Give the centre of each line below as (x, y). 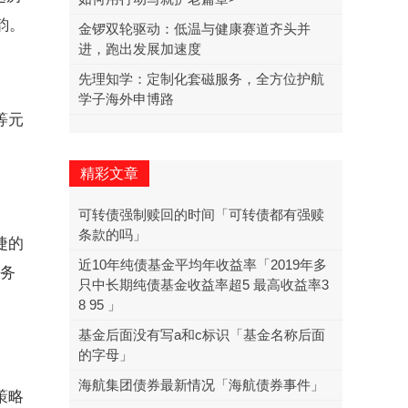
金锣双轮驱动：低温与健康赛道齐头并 (194, 29)
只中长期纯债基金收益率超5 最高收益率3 (204, 285)
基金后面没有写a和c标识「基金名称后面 (202, 335)
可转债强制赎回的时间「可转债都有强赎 (201, 214)
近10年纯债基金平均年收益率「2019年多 (203, 265)
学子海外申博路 (126, 99)
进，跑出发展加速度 (140, 49)
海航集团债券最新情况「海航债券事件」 (201, 385)
